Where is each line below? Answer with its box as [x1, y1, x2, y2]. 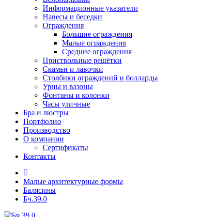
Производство [23, 126, 70, 134]
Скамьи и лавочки [43, 65, 103, 73]
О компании [23, 135, 64, 143]
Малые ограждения [62, 39, 126, 47]
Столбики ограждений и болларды [43, 74, 158, 82]
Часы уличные [43, 100, 90, 108]
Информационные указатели [43, 4, 138, 12]
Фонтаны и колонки [43, 91, 109, 99]
